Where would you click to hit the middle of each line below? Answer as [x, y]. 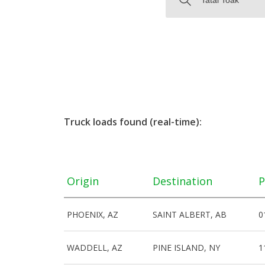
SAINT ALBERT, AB [190, 214]
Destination [183, 181]
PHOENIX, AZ [93, 214]
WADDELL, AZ [95, 248]
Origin [83, 181]
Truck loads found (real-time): [133, 122]
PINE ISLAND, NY [187, 248]
